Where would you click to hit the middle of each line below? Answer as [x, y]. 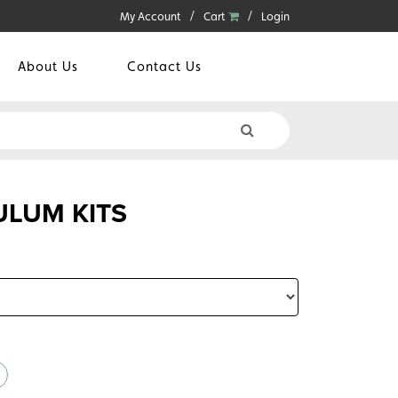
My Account [151, 16]
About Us [48, 67]
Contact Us [164, 67]
